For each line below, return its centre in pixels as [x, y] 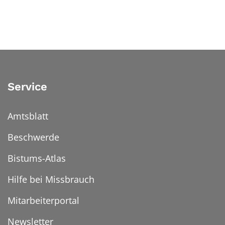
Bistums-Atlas [37, 158]
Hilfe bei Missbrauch [51, 180]
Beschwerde [33, 137]
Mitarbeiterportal [43, 201]
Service [27, 87]
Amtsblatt [28, 116]
